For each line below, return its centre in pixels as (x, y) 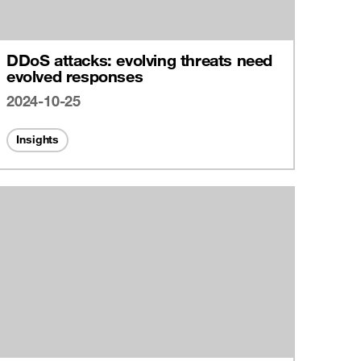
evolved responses (75, 77)
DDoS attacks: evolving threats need (139, 60)
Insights (38, 140)
